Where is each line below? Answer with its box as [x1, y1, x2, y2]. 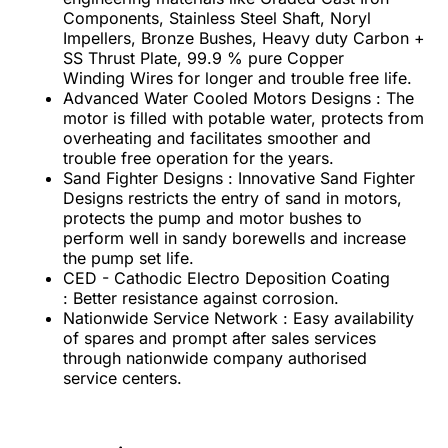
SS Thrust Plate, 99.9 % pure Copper [63, 47, 344, 68]
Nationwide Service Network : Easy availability [63, 307, 414, 328]
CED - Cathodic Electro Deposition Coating [63, 267, 390, 288]
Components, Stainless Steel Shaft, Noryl [63, 7, 371, 28]
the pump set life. [63, 247, 194, 268]
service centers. [63, 367, 182, 388]
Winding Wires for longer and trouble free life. [63, 67, 412, 88]
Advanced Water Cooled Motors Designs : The [63, 87, 414, 108]
